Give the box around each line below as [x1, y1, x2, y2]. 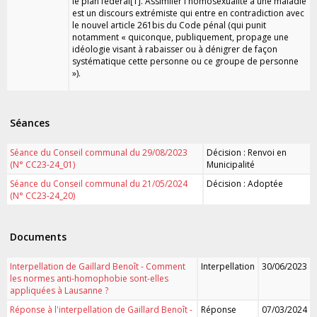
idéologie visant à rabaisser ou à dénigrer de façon [72, 42, 277, 55]
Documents [10, 230, 67, 243]
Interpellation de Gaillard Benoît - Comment [10, 260, 185, 272]
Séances [10, 116, 50, 129]
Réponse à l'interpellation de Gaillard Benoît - [10, 303, 192, 316]
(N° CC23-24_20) [10, 189, 75, 202]
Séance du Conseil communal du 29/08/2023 [10, 146, 188, 158]
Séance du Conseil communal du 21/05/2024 [10, 177, 188, 190]
